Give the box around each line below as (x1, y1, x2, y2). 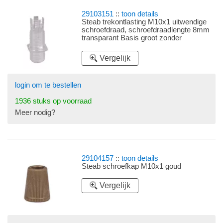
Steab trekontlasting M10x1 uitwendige (82, 17, 207, 26)
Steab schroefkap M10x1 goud (82, 162, 182, 170)
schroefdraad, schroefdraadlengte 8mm (82, 25, 210, 34)
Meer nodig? (15, 108, 55, 116)
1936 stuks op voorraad (15, 97, 92, 105)
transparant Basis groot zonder (82, 33, 182, 42)
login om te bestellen (15, 81, 81, 89)
